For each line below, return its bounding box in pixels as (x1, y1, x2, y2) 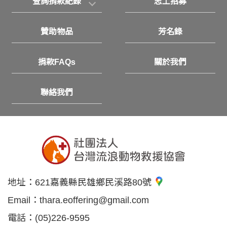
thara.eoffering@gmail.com (40, 195, 149, 205)
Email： (8, 195, 40, 205)
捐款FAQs (38, 57, 75, 66)
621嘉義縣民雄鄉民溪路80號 (35, 177, 154, 187)
